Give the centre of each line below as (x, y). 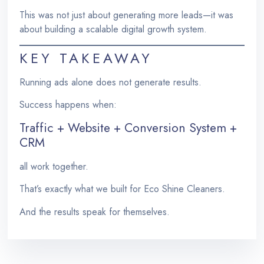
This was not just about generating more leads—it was (127, 15)
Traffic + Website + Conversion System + (128, 128)
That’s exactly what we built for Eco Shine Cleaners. (123, 189)
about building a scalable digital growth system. (113, 29)
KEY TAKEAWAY (86, 58)
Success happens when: (68, 105)
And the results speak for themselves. (95, 212)
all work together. (54, 166)
